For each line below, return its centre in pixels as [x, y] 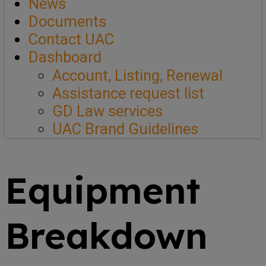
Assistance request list [128, 93]
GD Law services [107, 111]
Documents [67, 21]
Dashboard [65, 57]
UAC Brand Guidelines [125, 129]
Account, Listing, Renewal [137, 75]
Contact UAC [71, 39]
